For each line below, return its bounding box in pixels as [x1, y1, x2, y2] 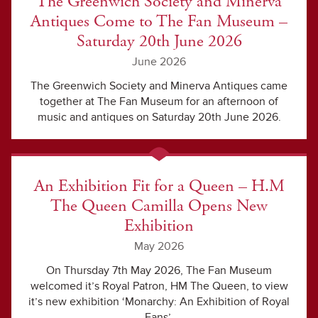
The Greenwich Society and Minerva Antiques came [31, 79, 287, 93]
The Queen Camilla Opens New [50, 195, 268, 216]
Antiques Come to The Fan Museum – [31, 11, 287, 32]
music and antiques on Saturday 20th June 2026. [37, 110, 281, 124]
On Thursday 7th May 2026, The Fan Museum [46, 263, 272, 278]
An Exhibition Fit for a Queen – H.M [33, 175, 285, 197]
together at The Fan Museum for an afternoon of [40, 94, 278, 109]
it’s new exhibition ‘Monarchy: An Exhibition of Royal [28, 295, 290, 309]
